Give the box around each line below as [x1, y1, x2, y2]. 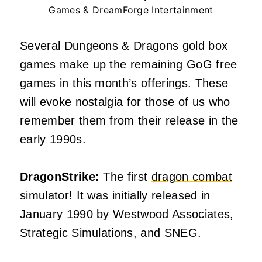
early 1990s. [20, 132, 86, 146]
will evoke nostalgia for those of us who [20, 95, 230, 108]
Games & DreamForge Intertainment [49, 4, 213, 16]
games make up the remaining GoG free [20, 57, 237, 71]
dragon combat [151, 170, 232, 183]
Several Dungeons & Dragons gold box [20, 39, 228, 52]
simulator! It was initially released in [20, 188, 211, 202]
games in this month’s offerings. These [20, 76, 229, 89]
